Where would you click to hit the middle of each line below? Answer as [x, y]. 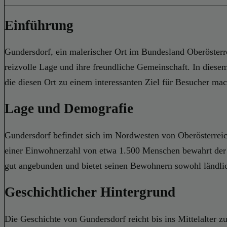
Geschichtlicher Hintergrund [90, 192]
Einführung [39, 25]
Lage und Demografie [69, 109]
